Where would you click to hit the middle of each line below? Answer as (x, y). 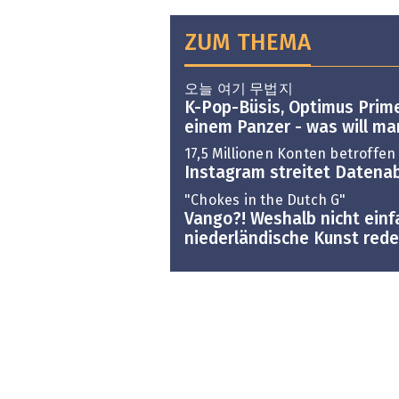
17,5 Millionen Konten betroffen (290, 155)
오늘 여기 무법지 (239, 89)
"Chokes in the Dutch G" (265, 200)
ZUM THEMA (248, 44)
